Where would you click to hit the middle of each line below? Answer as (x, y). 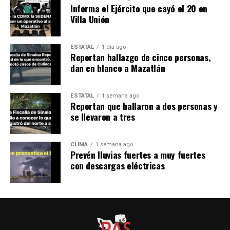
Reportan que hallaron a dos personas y (144, 106)
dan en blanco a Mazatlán (118, 68)
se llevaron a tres (102, 117)
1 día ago (113, 47)
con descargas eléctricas (117, 166)
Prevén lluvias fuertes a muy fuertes (138, 155)
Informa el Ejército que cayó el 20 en (139, 8)
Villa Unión (90, 19)
